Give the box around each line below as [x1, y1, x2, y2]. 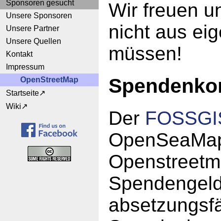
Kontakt [6, 50, 33, 58]
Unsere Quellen [6, 37, 61, 45]
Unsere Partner [6, 24, 59, 33]
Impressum [6, 63, 44, 71]
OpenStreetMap [20, 75, 78, 84]
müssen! [109, 42, 182, 64]
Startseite [6, 89, 39, 97]
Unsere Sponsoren [6, 11, 72, 20]
